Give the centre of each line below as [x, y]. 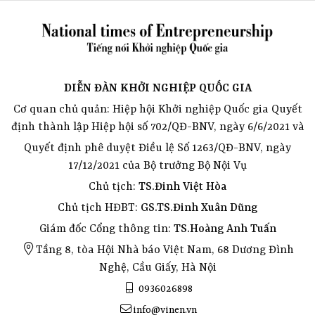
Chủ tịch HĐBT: [99, 208]
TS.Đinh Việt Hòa [182, 187]
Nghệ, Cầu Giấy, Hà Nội [157, 268]
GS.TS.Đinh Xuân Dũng [199, 208]
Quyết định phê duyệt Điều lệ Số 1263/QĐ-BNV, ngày [157, 148]
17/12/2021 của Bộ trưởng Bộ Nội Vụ [157, 166]
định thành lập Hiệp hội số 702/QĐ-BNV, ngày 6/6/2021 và [157, 127]
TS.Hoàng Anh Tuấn [225, 229]
